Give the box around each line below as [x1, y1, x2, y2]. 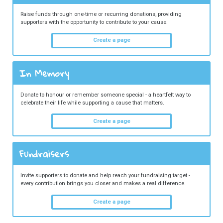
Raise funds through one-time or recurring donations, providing [20, 10, 182, 17]
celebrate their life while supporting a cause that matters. [20, 100, 164, 107]
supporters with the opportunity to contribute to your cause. [20, 18, 168, 25]
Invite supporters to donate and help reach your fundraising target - [20, 172, 190, 179]
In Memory [19, 64, 69, 82]
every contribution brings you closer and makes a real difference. [20, 180, 186, 187]
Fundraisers [19, 145, 69, 162]
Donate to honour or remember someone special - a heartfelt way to [20, 92, 191, 99]
